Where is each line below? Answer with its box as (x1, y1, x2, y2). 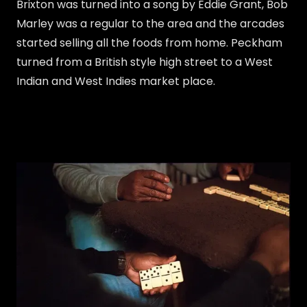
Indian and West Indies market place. (16, 73, 218, 89)
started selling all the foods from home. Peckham (16, 34, 282, 51)
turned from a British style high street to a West (16, 53, 273, 70)
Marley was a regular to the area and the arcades (16, 15, 284, 32)
